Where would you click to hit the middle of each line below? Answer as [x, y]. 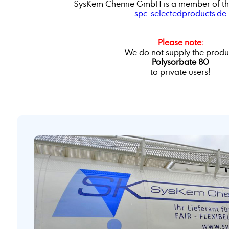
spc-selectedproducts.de [180, 14]
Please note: [180, 43]
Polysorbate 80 [180, 62]
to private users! [180, 72]
